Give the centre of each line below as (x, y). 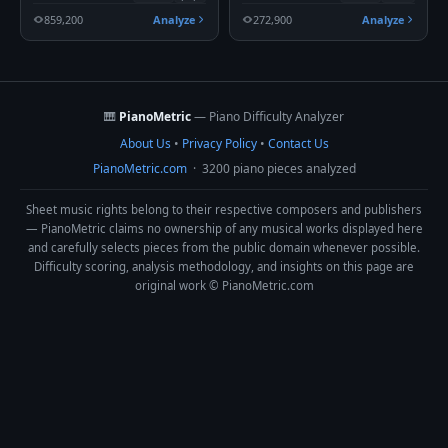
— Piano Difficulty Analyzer (267, 116)
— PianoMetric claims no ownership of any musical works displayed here (224, 228)
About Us (145, 143)
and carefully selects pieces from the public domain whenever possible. (224, 247)
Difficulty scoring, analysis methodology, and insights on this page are (224, 266)
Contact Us (298, 143)
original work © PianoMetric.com (224, 285)
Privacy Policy (219, 143)
